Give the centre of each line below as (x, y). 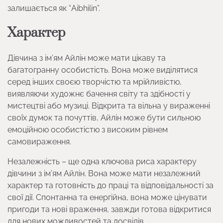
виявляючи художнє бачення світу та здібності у (99, 94)
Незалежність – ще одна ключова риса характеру (102, 161)
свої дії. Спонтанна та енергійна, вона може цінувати (107, 197)
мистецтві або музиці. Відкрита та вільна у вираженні (109, 106)
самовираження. (39, 141)
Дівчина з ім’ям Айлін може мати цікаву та (87, 58)
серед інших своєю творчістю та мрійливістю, (95, 82)
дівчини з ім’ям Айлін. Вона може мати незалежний (104, 173)
